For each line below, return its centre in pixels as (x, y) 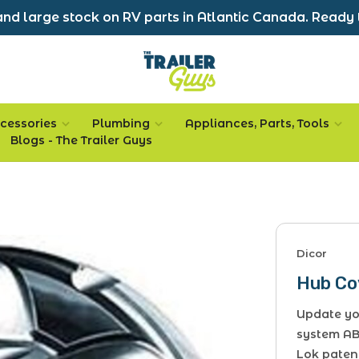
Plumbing (121, 123)
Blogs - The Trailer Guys (81, 140)
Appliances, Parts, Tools (257, 123)
